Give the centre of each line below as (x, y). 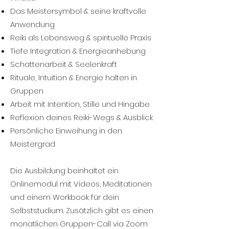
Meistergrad (33, 144)
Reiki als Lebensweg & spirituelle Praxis (81, 38)
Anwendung (32, 24)
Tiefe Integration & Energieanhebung (78, 51)
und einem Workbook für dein (65, 197)
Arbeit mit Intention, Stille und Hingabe (80, 104)
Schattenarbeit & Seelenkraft (64, 64)
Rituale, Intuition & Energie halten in (74, 77)
